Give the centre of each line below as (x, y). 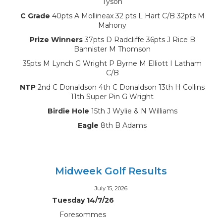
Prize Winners (56, 39)
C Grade (35, 16)
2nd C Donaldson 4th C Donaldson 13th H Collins (120, 87)
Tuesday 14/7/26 (83, 200)
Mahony (112, 25)
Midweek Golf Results (111, 171)
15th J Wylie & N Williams (133, 111)
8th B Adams (123, 125)
